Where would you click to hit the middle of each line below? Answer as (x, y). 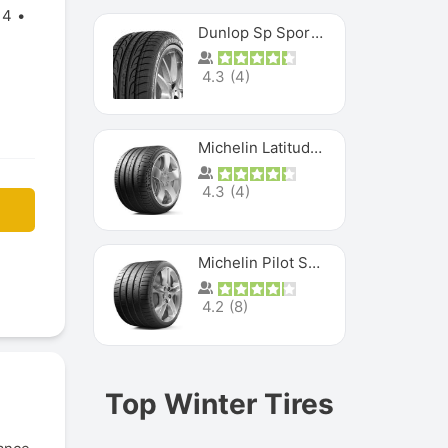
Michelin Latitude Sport (316, 147)
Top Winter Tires (220, 403)
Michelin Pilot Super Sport (314, 263)
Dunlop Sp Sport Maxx (317, 32)
